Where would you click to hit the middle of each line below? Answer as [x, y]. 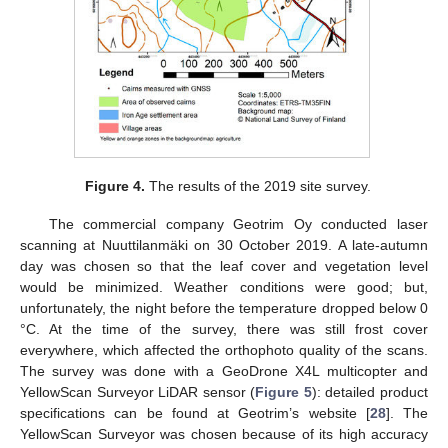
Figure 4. [115, 185]
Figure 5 [283, 391]
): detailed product [370, 391]
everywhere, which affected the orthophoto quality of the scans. [224, 349]
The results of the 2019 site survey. [258, 185]
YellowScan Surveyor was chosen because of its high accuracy [224, 433]
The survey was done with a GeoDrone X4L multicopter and [224, 370]
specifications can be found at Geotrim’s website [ [195, 412]
